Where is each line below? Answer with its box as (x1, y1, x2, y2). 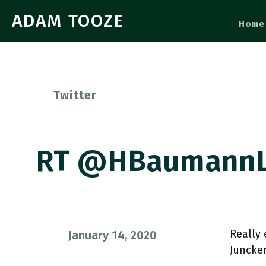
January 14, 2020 (68, 228, 157, 242)
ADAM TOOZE (12, 10, 124, 31)
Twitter (53, 88, 97, 102)
